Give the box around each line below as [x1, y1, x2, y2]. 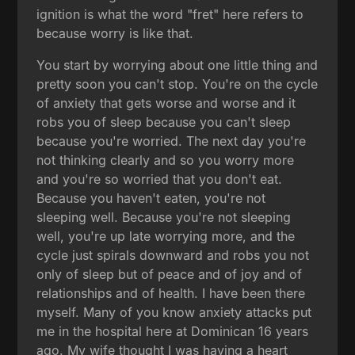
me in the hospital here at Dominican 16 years [36, 323, 309, 339]
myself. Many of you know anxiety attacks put [36, 303, 312, 320]
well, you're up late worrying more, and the [36, 227, 296, 244]
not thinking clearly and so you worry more [36, 151, 295, 168]
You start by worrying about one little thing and [36, 56, 319, 73]
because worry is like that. [36, 25, 194, 41]
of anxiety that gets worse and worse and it [36, 94, 296, 111]
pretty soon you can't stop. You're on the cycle [36, 75, 319, 92]
